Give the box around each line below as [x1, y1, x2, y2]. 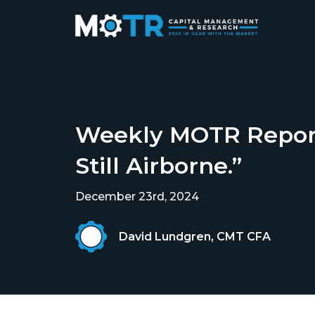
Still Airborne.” [75, 152, 242, 179]
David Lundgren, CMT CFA [119, 229, 271, 243]
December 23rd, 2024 [75, 190, 199, 203]
